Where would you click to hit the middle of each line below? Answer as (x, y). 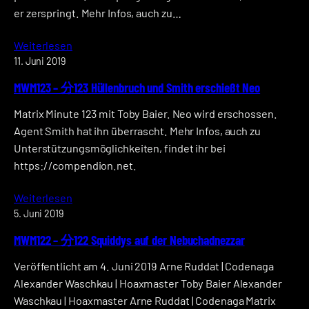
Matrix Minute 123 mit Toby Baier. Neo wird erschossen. (146, 114)
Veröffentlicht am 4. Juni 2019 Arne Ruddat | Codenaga (144, 266)
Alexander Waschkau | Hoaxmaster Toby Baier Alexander (148, 283)
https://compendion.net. (75, 166)
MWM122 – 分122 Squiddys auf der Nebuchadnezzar (129, 239)
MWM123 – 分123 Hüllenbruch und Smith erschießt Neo (137, 87)
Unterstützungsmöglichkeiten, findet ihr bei (120, 148)
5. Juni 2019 (39, 213)
